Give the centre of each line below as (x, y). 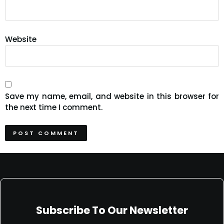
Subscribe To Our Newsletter (112, 210)
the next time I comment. (54, 107)
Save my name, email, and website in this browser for (112, 96)
